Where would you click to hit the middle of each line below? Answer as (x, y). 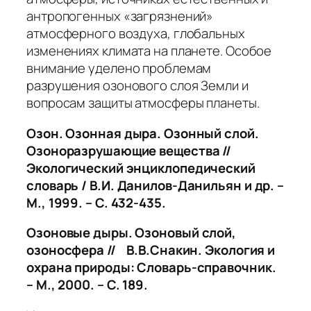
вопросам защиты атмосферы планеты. (143, 103)
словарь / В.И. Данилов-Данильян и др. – (155, 185)
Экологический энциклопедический (141, 168)
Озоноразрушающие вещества (125, 150)
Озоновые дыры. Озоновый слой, (132, 233)
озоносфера (66, 250)
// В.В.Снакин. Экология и (191, 250)
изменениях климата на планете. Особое (149, 51)
